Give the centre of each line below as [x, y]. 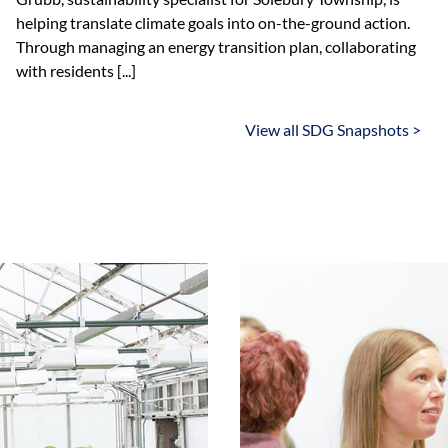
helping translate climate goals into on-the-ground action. [213, 22]
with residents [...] [76, 70]
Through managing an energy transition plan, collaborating [216, 46]
